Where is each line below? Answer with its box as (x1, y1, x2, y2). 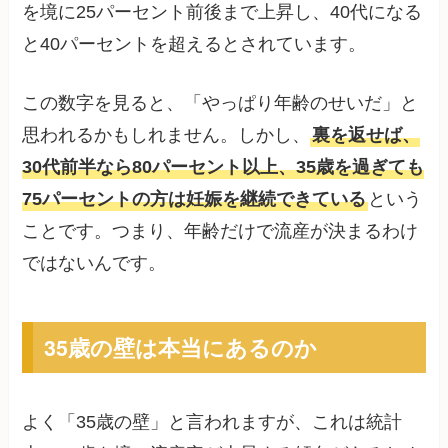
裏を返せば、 (312, 124, 421, 145)
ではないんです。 (22, 252, 167, 273)
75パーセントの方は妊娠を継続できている (22, 188, 367, 209)
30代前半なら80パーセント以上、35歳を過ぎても (22, 156, 425, 177)
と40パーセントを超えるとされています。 (22, 34, 367, 55)
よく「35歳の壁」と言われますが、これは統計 (22, 411, 403, 432)
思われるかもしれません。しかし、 (22, 124, 311, 145)
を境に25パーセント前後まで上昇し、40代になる (22, 2, 423, 23)
